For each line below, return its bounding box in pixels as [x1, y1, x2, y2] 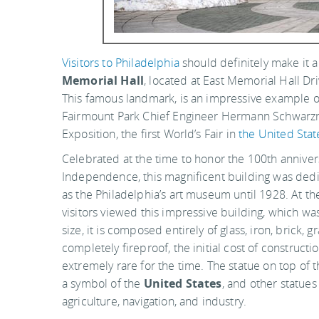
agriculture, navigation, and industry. [62, 293, 247, 309]
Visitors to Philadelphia [62, 55, 179, 70]
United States [143, 276, 222, 291]
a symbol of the [62, 276, 144, 291]
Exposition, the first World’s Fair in [62, 126, 239, 142]
